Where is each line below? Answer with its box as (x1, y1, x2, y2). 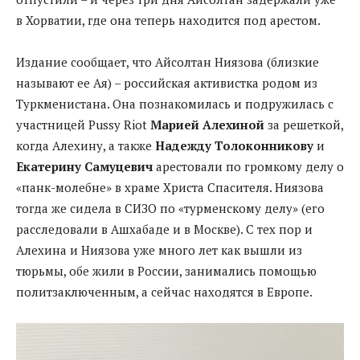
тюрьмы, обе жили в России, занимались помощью (16, 262, 317, 279)
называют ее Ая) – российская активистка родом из (16, 74, 317, 91)
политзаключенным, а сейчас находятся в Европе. (16, 283, 313, 300)
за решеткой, (264, 116, 343, 133)
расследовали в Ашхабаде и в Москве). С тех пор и (16, 220, 313, 237)
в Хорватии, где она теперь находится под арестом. (16, 11, 321, 28)
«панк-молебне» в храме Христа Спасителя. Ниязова (16, 178, 324, 195)
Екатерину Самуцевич (16, 157, 153, 174)
